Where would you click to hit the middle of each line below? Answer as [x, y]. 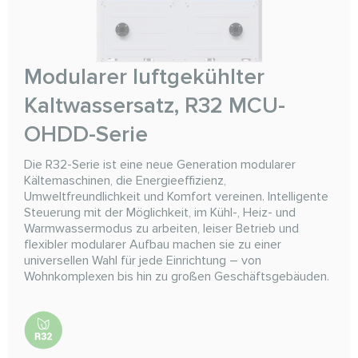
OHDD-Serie [86, 134]
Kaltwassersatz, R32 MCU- [155, 105]
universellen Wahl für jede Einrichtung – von [143, 260]
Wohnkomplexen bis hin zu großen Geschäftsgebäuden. [177, 276]
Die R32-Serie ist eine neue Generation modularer [160, 164]
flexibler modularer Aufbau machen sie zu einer [153, 244]
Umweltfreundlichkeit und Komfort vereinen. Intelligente [176, 196]
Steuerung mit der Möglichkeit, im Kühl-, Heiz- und [160, 212]
